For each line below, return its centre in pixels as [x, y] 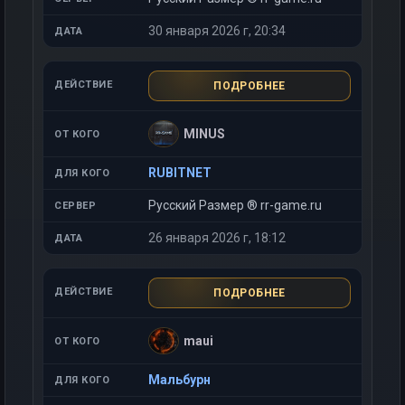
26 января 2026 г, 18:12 [217, 238]
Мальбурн [179, 380]
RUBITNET [180, 173]
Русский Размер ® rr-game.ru [235, 205]
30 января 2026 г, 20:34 [217, 31]
